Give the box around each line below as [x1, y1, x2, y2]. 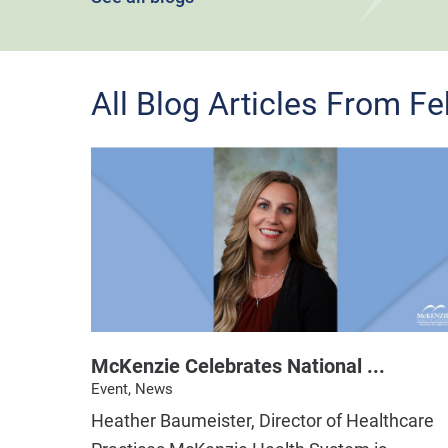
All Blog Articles [91, 84, 319, 123]
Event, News [91, 379, 174, 398]
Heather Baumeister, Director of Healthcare [91, 411, 435, 432]
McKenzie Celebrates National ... [91, 353, 386, 378]
